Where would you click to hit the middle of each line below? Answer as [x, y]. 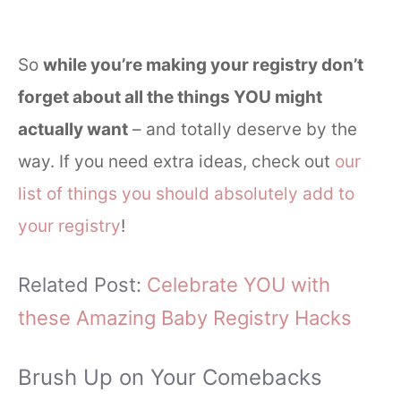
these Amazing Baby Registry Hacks [185, 317]
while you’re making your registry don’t [203, 65]
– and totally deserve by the [243, 130]
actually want [73, 130]
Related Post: [82, 284]
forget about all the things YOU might [170, 98]
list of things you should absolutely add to [186, 194]
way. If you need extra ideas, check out [174, 162]
